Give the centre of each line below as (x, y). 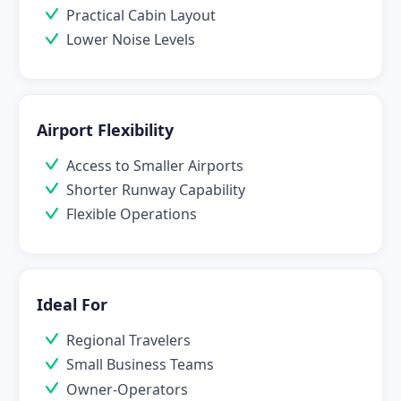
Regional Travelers (128, 340)
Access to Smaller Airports (155, 165)
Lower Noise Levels (131, 40)
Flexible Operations (132, 214)
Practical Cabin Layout (141, 15)
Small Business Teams (140, 365)
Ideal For (72, 304)
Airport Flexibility (105, 129)
